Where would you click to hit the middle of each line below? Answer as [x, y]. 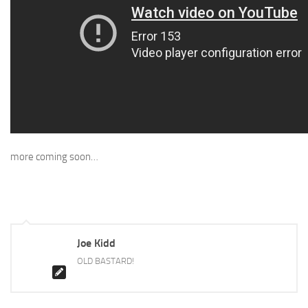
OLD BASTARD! [106, 261]
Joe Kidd [96, 243]
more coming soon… [54, 156]
